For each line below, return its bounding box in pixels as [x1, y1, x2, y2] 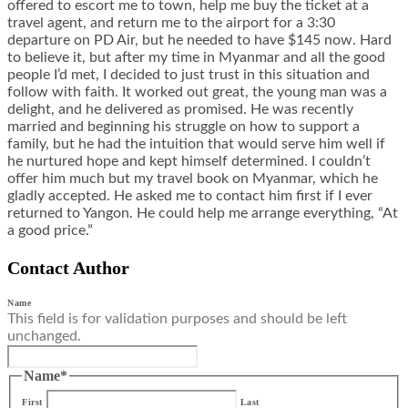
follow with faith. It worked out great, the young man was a [7, 85, 387, 100]
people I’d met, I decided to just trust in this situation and [7, 67, 370, 83]
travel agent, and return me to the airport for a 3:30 [7, 15, 335, 31]
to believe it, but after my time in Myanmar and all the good [7, 50, 385, 66]
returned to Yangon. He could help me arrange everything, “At [7, 206, 398, 221]
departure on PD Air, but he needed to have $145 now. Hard [7, 33, 392, 48]
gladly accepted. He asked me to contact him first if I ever [7, 189, 372, 204]
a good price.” [7, 223, 93, 239]
